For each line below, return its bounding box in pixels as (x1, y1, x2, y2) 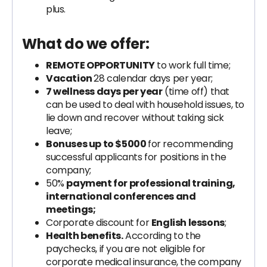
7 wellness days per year (46, 85, 163, 98)
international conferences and (46, 190, 196, 203)
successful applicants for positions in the (46, 150, 226, 164)
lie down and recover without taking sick (46, 111, 225, 125)
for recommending (148, 137, 233, 151)
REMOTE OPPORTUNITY (46, 58, 155, 72)
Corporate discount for (46, 216, 151, 229)
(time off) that (162, 85, 230, 98)
